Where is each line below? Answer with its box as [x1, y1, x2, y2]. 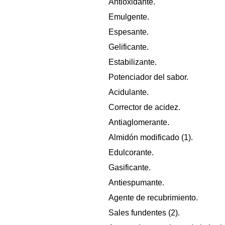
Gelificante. [108, 42, 149, 51]
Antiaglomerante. [108, 118, 169, 127]
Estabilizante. [108, 57, 157, 66]
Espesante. [108, 27, 149, 36]
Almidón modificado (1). [108, 133, 193, 142]
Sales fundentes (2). [108, 208, 180, 217]
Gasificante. [108, 163, 151, 172]
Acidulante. [108, 87, 149, 96]
